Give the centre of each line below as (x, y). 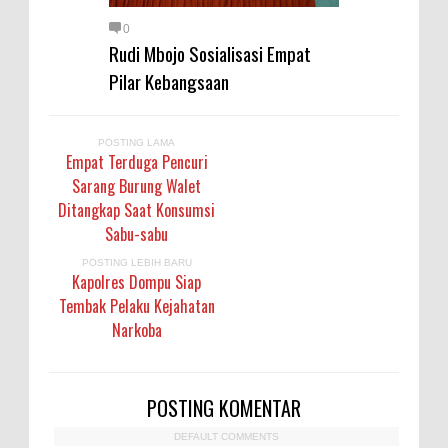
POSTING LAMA (136, 142)
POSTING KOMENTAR (224, 408)
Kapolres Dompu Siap (136, 282)
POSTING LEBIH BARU (136, 262)
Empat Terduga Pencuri (136, 162)
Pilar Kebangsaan (169, 81)
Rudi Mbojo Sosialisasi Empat (210, 53)
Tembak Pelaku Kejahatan (136, 306)
